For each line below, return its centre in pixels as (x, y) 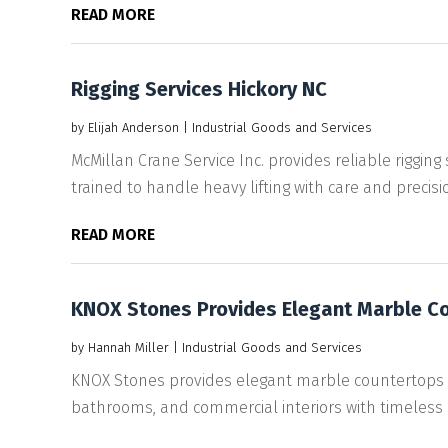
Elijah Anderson (133, 127)
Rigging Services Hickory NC (198, 88)
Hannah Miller (128, 347)
